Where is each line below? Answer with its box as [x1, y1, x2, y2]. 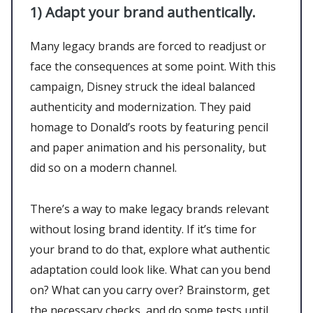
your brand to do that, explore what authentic [30, 241, 270, 257]
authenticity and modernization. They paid [30, 99, 251, 115]
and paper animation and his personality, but [30, 139, 266, 155]
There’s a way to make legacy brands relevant [30, 201, 269, 217]
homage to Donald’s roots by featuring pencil [30, 119, 268, 135]
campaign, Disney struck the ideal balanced [30, 78, 255, 94]
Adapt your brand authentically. [45, 2, 256, 22]
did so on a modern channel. [30, 159, 180, 175]
